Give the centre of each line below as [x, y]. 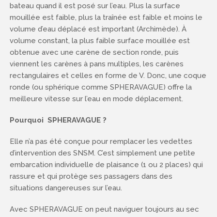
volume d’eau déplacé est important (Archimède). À [98, 29]
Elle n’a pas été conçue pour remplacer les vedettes [101, 141]
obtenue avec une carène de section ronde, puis [94, 52]
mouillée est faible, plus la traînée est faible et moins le [106, 17]
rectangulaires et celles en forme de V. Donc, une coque [108, 76]
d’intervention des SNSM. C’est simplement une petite [102, 153]
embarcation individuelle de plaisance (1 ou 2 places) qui [106, 165]
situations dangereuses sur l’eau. [66, 188]
